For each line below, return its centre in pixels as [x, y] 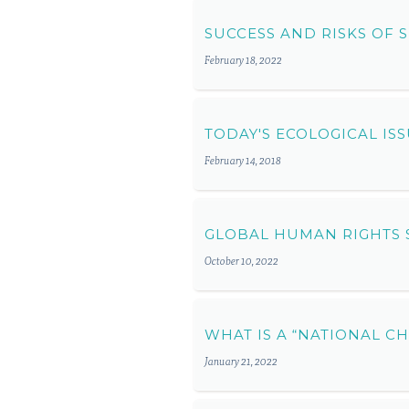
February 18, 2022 [243, 61]
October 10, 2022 [241, 262]
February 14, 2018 [243, 161]
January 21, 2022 [241, 362]
